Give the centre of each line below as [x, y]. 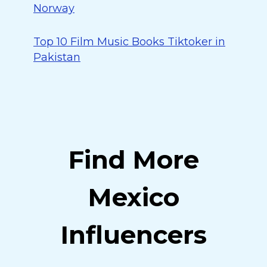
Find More [133, 160]
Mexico [133, 197]
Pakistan [57, 57]
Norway [54, 8]
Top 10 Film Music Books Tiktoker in [129, 42]
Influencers [133, 235]
